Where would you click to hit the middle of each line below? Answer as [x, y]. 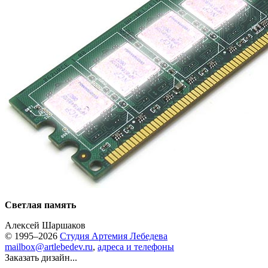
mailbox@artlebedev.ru [49, 247]
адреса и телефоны [136, 247]
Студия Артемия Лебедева [114, 236]
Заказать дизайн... [41, 258]
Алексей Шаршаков [45, 225]
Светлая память [40, 205]
